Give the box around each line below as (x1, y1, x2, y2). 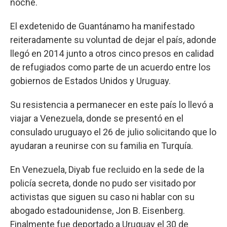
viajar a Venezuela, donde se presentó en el (10, 113, 183, 124)
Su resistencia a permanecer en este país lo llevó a (10, 99, 213, 110)
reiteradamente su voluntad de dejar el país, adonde (10, 34, 216, 45)
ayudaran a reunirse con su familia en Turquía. (10, 140, 193, 151)
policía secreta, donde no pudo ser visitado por (10, 178, 196, 188)
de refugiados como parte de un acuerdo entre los (10, 62, 211, 72)
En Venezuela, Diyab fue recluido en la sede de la (10, 164, 204, 175)
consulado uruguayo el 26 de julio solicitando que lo (10, 127, 216, 137)
